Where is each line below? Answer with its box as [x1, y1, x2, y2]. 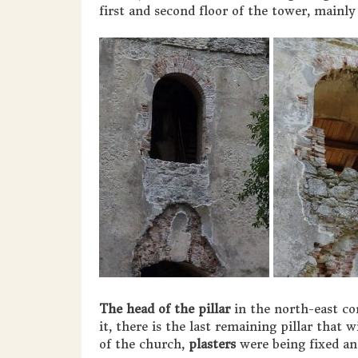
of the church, [99, 336, 189, 352]
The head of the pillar [99, 300, 230, 316]
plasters [189, 336, 236, 352]
